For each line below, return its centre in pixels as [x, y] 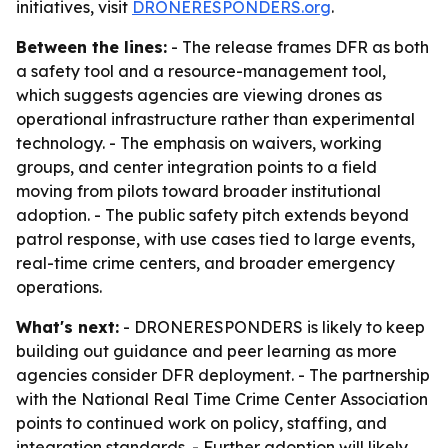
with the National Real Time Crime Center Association [222, 399]
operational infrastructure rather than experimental [215, 119]
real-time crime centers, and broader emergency [205, 263]
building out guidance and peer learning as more [206, 351]
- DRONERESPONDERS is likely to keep [272, 327]
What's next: [67, 327]
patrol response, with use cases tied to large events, [215, 239]
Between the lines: [91, 47]
